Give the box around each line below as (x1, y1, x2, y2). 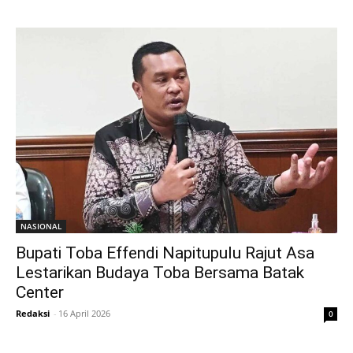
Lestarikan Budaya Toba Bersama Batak (16, 263, 304, 283)
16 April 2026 (58, 307, 110, 320)
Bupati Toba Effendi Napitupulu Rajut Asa (16, 243, 314, 263)
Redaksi (16, 307, 50, 320)
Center (16, 283, 64, 303)
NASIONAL (20, 221, 61, 232)
